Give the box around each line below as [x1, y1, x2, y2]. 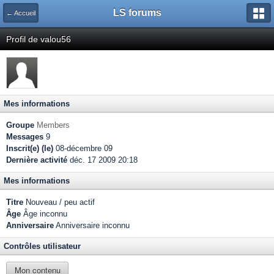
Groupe [6, 120, 34, 130]
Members [37, 120, 70, 130]
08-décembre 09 [53, 144, 113, 153]
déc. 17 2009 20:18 [67, 155, 138, 165]
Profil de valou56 [6, 34, 71, 44]
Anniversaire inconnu [54, 221, 130, 230]
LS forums [113, 7, 161, 18]
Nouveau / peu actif [23, 198, 95, 207]
